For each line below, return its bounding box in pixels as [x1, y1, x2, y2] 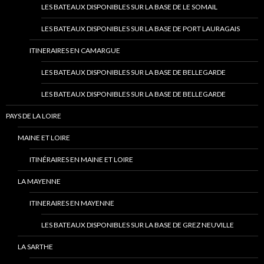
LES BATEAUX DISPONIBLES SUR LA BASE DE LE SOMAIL [41, 2, 217, 12]
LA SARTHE [18, 242, 53, 252]
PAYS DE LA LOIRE [6, 111, 61, 121]
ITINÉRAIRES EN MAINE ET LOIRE [29, 155, 133, 164]
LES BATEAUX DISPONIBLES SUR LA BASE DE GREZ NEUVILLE [41, 220, 234, 230]
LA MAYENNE [18, 177, 61, 186]
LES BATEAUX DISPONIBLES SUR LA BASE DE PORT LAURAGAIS [41, 24, 240, 34]
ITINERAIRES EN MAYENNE [29, 199, 114, 208]
